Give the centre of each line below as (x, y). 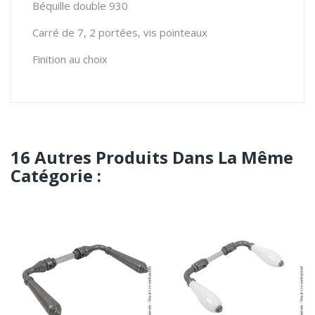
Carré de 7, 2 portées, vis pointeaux (120, 33)
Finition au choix (70, 59)
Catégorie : (56, 176)
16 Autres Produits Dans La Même (152, 157)
